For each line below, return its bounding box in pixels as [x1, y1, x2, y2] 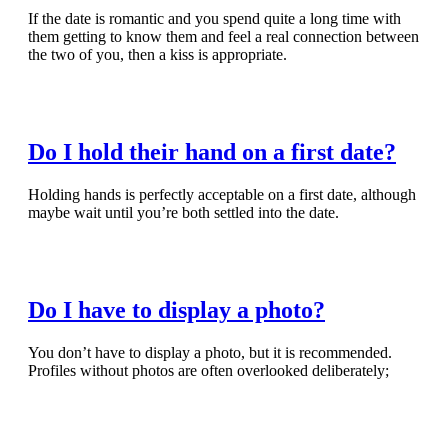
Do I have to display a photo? [28, 297, 325, 323]
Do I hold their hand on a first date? [28, 139, 396, 166]
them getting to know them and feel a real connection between [28, 28, 419, 46]
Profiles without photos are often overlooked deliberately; [28, 361, 389, 379]
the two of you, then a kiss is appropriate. [28, 46, 287, 64]
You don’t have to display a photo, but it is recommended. [28, 343, 392, 361]
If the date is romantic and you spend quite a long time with [28, 10, 401, 28]
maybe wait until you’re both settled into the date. [28, 204, 339, 222]
